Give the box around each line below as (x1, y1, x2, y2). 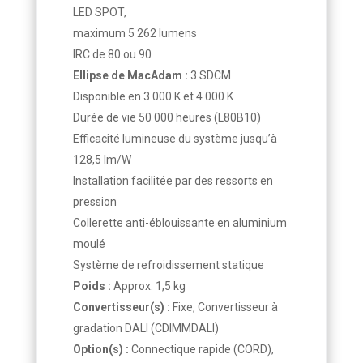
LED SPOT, (72, 6, 126, 19)
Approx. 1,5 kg (110, 280, 186, 293)
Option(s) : (72, 343, 129, 357)
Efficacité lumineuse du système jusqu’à (72, 132, 277, 146)
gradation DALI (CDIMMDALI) (72, 322, 219, 335)
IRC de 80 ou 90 (72, 48, 152, 62)
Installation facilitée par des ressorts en (72, 174, 273, 188)
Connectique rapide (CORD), (128, 343, 274, 357)
